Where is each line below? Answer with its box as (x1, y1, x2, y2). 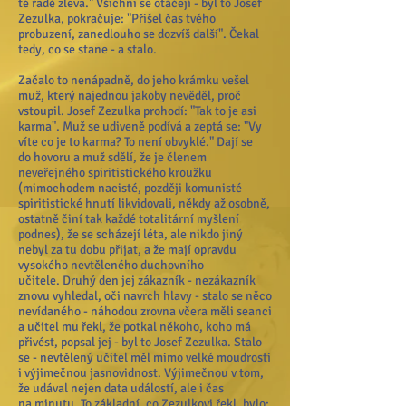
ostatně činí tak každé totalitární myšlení (18, 211, 239, 227)
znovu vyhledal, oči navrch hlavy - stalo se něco (18, 288, 272, 304)
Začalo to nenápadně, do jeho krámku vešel (18, 72, 249, 88)
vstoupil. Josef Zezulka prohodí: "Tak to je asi (18, 103, 256, 119)
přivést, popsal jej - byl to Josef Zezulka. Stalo (18, 334, 262, 350)
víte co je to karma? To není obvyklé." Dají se (18, 134, 253, 150)
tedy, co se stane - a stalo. (18, 42, 159, 57)
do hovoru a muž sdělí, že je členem (18, 150, 207, 165)
